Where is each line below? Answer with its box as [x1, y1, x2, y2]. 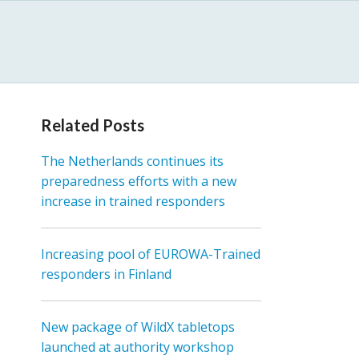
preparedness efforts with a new [41, 172, 236, 190]
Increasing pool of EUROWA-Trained [41, 245, 260, 263]
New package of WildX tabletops [41, 318, 235, 336]
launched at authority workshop [41, 338, 234, 356]
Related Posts [41, 115, 144, 135]
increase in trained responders [41, 192, 225, 210]
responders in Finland [41, 265, 171, 283]
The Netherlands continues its [41, 152, 224, 170]
